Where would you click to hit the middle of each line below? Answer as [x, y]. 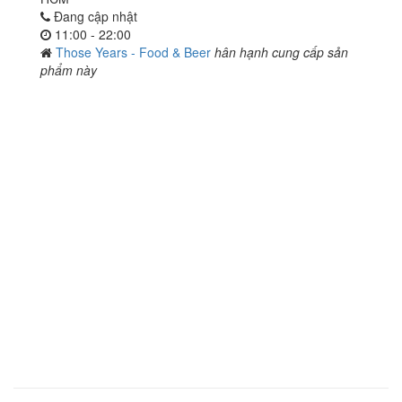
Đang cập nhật [94, 16]
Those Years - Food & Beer [135, 52]
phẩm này [69, 70]
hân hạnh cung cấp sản [281, 52]
